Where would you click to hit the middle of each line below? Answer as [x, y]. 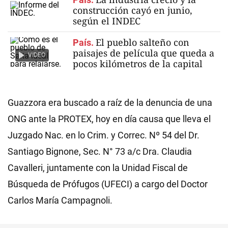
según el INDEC [107, 21]
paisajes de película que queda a [144, 53]
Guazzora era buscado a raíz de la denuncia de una [110, 103]
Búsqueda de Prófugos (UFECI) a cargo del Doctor [108, 184]
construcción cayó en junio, [133, 10]
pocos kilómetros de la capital [138, 64]
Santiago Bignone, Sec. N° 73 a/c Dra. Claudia [100, 151]
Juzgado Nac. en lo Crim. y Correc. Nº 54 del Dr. [104, 135]
